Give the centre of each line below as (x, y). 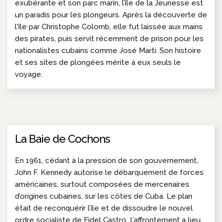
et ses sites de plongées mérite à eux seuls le (98, 63)
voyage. (29, 75)
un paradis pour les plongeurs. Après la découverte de (111, 15)
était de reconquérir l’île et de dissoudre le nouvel (104, 208)
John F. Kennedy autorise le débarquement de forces (109, 173)
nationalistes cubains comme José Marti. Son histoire (108, 51)
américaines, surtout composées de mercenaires (102, 185)
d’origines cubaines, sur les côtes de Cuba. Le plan (104, 196)
